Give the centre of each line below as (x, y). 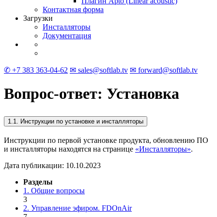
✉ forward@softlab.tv (164, 70)
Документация (67, 36)
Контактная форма (73, 9)
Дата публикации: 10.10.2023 (52, 165)
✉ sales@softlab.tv (99, 70)
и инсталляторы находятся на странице (70, 149)
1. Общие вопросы (54, 190)
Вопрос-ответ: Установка (92, 94)
